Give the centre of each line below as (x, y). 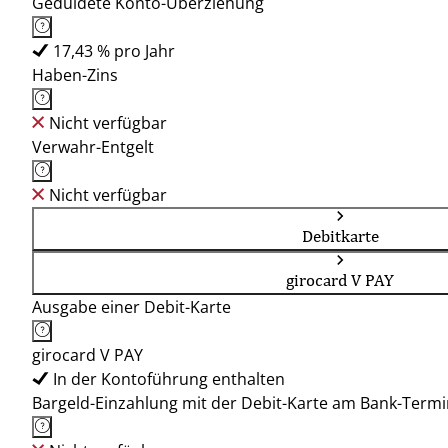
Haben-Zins (75, 75)
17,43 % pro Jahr (114, 51)
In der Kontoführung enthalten (169, 379)
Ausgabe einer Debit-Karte (131, 307)
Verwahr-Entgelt (93, 147)
